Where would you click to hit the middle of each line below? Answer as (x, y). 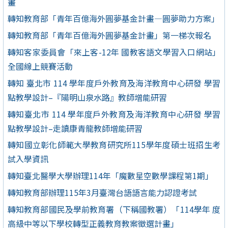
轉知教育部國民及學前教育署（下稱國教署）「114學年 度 (114, 209)
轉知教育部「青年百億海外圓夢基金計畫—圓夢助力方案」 (113, 19)
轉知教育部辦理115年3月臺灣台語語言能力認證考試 (102, 192)
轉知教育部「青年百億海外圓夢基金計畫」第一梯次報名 (109, 35)
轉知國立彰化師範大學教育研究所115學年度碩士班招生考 (114, 145)
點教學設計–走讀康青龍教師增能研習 (75, 128)
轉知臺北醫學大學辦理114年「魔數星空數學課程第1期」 (110, 176)
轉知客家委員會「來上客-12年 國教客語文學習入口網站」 (114, 52)
